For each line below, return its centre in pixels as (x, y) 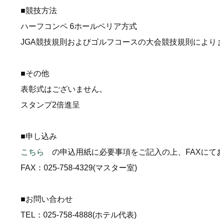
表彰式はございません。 (64, 89)
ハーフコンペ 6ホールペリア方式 (79, 27)
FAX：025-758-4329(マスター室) (79, 168)
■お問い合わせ (47, 199)
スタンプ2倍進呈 (50, 105)
